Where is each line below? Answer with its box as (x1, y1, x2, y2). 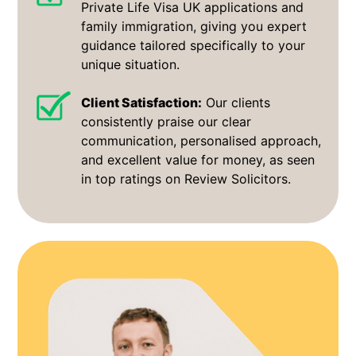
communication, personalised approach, (81, 132, 322, 149)
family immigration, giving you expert (81, 17, 308, 34)
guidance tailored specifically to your (81, 37, 306, 53)
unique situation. (81, 56, 180, 72)
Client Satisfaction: (81, 94, 203, 110)
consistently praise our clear (81, 113, 252, 130)
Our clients (202, 94, 271, 110)
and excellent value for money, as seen (81, 151, 315, 168)
